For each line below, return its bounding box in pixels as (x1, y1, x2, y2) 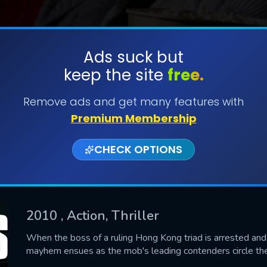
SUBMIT (116, 88, 151, 101)
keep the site (63, 64, 167, 86)
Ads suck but (83, 46, 184, 68)
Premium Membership (70, 111, 197, 126)
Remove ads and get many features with (23, 94, 244, 109)
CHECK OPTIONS (94, 142, 182, 157)
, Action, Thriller (61, 206, 159, 225)
